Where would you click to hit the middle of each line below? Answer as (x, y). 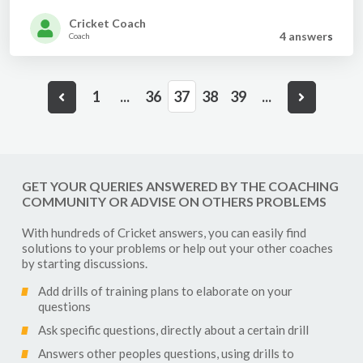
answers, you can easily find (231, 233)
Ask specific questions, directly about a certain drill (173, 330)
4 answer (303, 36)
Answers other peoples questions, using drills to (166, 353)
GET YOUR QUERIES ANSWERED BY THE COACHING (180, 186)
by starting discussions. (85, 263)
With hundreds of (70, 233)
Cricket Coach (107, 23)
